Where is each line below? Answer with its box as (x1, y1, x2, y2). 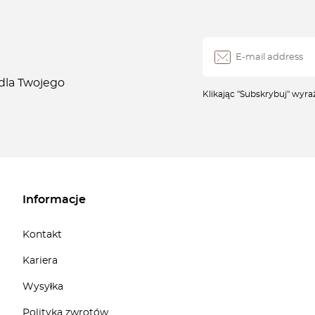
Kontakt (22, 230, 62, 240)
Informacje (22, 194, 86, 205)
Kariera (22, 256, 58, 266)
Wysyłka (22, 282, 63, 292)
